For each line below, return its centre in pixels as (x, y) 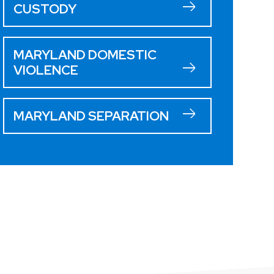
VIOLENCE (46, 70)
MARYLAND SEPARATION (91, 116)
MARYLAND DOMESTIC (85, 54)
